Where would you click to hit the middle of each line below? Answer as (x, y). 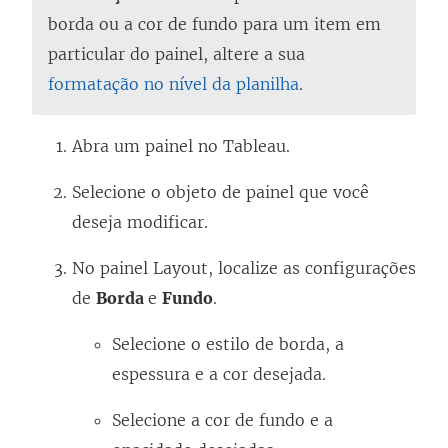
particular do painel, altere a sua (176, 53)
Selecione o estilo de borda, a (228, 343)
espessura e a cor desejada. (219, 373)
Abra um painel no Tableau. (181, 145)
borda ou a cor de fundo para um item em (214, 23)
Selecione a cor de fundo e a (222, 419)
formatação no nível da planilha (173, 83)
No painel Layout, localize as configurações (244, 267)
